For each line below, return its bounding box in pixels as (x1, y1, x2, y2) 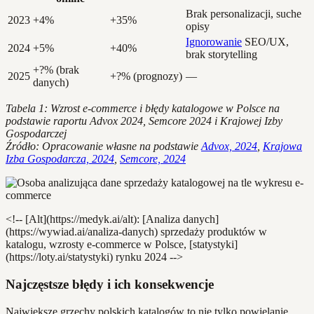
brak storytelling (186, 48, 257, 61)
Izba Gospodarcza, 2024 (6, 153, 114, 165)
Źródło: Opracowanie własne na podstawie (6, 140, 201, 153)
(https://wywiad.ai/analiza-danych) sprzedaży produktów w (6, 226, 267, 238)
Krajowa (263, 140, 302, 153)
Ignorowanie (186, 36, 242, 48)
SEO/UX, (242, 36, 289, 48)
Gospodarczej (6, 128, 67, 140)
